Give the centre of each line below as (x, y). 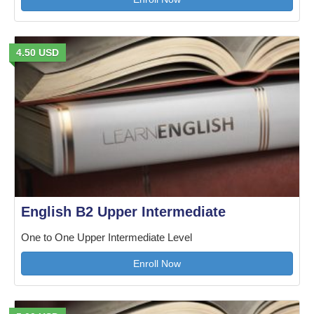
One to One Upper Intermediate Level (107, 237)
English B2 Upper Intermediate (123, 211)
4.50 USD (37, 52)
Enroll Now (157, 263)
